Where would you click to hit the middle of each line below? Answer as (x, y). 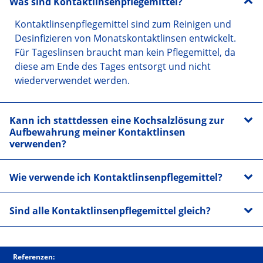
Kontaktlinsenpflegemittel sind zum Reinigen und (123, 24)
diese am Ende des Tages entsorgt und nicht (113, 67)
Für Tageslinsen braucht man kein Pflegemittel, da (125, 53)
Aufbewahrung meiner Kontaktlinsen (97, 132)
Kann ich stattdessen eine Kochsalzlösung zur (117, 121)
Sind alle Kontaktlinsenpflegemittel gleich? (110, 211)
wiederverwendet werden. (72, 81)
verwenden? (38, 144)
